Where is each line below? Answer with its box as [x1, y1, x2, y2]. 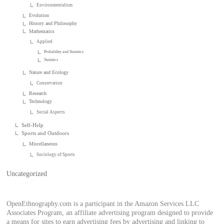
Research [29, 90, 47, 96]
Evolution [29, 12, 49, 18]
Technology [29, 98, 52, 104]
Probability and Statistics [44, 49, 84, 54]
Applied [36, 39, 53, 44]
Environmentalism [36, 2, 73, 7]
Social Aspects [36, 109, 65, 114]
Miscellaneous [29, 140, 58, 146]
